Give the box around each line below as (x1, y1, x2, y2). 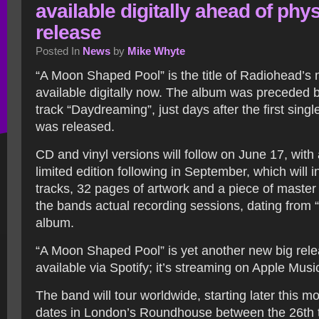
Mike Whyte (127, 45, 185, 57)
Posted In (36, 45, 83, 57)
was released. (36, 120, 115, 134)
